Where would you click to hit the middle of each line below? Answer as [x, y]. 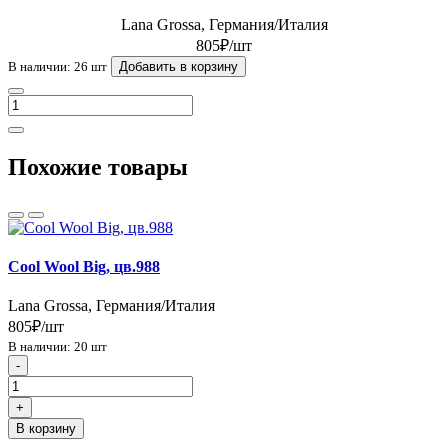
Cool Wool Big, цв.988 [84, 266]
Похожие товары [98, 166]
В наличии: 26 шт [57, 66]
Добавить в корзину [178, 66]
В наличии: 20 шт [57, 347]
